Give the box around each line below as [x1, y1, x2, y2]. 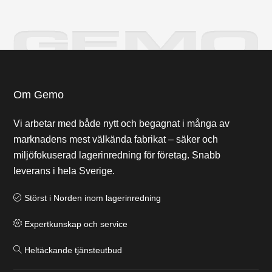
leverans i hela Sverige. [13, 166, 115, 176]
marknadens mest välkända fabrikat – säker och [13, 134, 219, 144]
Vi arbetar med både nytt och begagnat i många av [13, 118, 230, 129]
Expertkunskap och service [22, 219, 128, 229]
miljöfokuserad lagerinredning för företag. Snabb [13, 150, 221, 160]
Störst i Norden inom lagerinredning [22, 193, 161, 203]
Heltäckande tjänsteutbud [22, 245, 123, 255]
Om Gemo [13, 89, 64, 101]
